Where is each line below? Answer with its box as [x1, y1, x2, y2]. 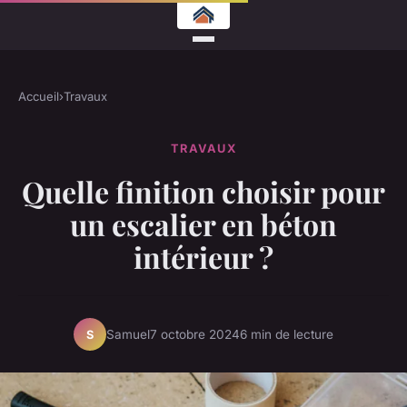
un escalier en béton [70, 204, 337, 244]
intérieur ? [134, 237, 273, 277]
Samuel [106, 326, 150, 342]
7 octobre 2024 [150, 326, 240, 342]
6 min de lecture [240, 326, 333, 342]
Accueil [18, 89, 59, 104]
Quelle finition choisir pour [22, 172, 385, 212]
